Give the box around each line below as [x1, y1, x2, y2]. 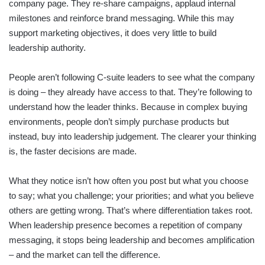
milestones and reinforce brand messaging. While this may [9, 12, 234, 23]
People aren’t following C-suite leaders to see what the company [9, 72, 255, 82]
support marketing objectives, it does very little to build [9, 27, 216, 38]
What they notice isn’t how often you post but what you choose [9, 175, 248, 186]
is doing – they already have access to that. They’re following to [9, 86, 252, 97]
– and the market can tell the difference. [9, 249, 160, 260]
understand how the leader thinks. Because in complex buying [9, 101, 247, 112]
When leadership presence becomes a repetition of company [9, 219, 243, 230]
